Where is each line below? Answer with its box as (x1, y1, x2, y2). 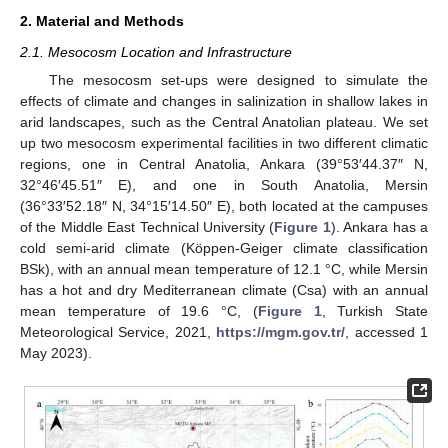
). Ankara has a (330, 219, 429, 235)
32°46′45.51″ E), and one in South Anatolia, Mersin (20, 177, 428, 193)
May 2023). (20, 345, 92, 361)
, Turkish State (321, 303, 428, 319)
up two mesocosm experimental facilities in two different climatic (20, 135, 428, 151)
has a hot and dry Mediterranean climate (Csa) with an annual (20, 282, 428, 298)
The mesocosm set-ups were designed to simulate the (48, 72, 428, 88)
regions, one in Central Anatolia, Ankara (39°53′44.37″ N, (20, 156, 428, 172)
